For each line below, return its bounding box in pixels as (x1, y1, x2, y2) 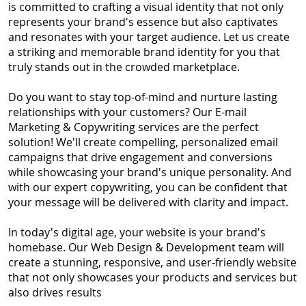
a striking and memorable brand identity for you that (8, 44, 280, 59)
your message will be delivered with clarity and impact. (8, 194, 288, 210)
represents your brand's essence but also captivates (8, 14, 278, 29)
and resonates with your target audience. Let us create (8, 29, 290, 44)
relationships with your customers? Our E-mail (8, 104, 247, 120)
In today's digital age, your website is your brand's (8, 224, 266, 240)
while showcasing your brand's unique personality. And (8, 164, 292, 180)
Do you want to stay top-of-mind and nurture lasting (8, 89, 277, 105)
